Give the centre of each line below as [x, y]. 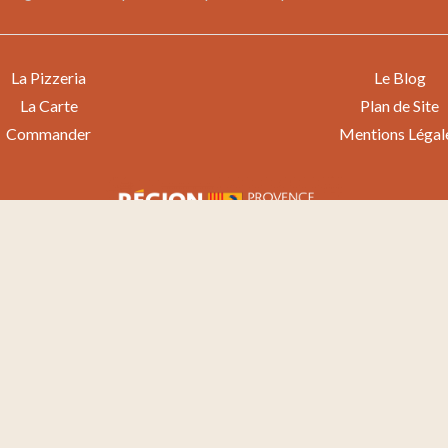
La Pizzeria [48, 78]
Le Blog [399, 78]
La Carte [48, 106]
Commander [48, 134]
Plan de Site [399, 106]
